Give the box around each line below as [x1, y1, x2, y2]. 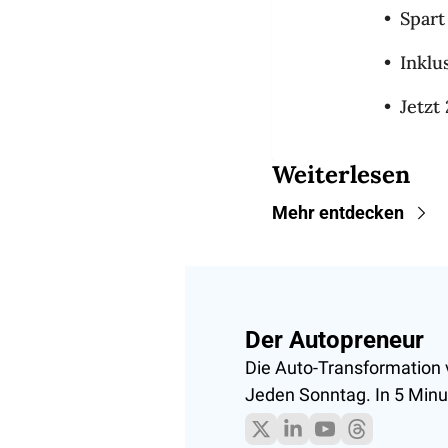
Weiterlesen [272, 159, 410, 191]
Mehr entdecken [272, 202, 404, 224]
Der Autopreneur [244, 326, 424, 355]
